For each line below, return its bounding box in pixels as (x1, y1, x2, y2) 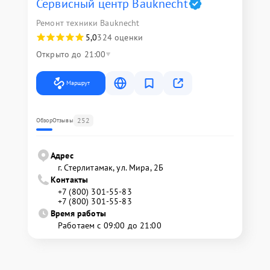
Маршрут (66, 79, 90, 87)
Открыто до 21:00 (36, 49, 106, 60)
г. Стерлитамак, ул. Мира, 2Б (58, 162, 164, 174)
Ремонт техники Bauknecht (36, 17, 140, 29)
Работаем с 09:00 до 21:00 (58, 220, 162, 231)
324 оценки (97, 32, 143, 43)
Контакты (51, 174, 89, 186)
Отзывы (52, 116, 74, 125)
